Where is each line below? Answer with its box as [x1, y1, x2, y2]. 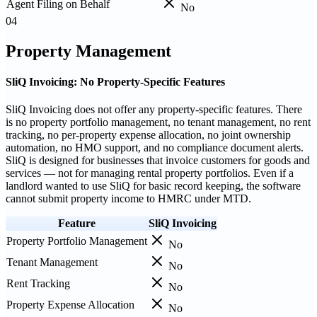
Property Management [6, 41, 171, 60]
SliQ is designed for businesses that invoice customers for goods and [6, 154, 310, 167]
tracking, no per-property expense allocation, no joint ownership [6, 129, 291, 142]
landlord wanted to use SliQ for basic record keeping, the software [6, 180, 301, 192]
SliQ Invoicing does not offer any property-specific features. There [6, 103, 302, 116]
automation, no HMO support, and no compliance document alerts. [6, 142, 304, 154]
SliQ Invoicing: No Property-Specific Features [6, 76, 225, 88]
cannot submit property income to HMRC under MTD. [6, 192, 251, 205]
